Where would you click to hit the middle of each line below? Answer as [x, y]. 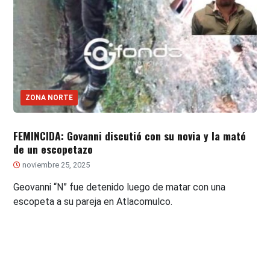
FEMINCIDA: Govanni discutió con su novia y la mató [130, 136]
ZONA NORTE [49, 98]
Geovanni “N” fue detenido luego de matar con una [120, 187]
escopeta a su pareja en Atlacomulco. [93, 202]
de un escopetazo [53, 149]
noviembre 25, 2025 [55, 165]
